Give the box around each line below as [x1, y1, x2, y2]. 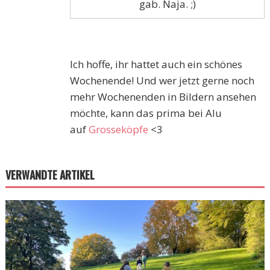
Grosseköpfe [89, 122, 149, 137]
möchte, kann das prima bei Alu [70, 106, 222, 121]
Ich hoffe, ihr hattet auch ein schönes [70, 57, 243, 72]
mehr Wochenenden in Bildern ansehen [70, 90, 257, 104]
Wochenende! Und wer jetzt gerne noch [70, 74, 255, 88]
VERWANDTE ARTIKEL [5, 167, 95, 183]
